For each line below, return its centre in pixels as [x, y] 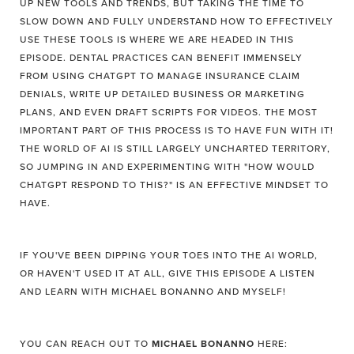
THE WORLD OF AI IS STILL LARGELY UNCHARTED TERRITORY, [175, 149]
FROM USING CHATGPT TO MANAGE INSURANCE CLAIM [160, 76]
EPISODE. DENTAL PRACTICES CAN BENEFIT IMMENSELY [161, 58]
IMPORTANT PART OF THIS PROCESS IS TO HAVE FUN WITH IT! [177, 130]
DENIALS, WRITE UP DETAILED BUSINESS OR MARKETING [162, 94]
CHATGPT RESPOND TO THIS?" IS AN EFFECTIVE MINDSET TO [174, 185]
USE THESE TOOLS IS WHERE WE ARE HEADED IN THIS [157, 40]
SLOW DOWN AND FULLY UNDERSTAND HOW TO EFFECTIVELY [177, 21]
